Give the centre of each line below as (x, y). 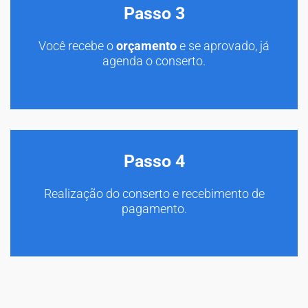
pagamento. (154, 208)
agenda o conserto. (154, 60)
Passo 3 (154, 13)
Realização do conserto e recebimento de (154, 193)
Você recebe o (77, 45)
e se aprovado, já (223, 45)
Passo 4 (154, 161)
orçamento (146, 45)
